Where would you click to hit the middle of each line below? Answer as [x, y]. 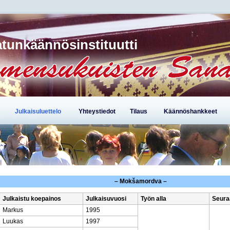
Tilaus [139, 111]
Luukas [13, 221]
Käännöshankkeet [190, 111]
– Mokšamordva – [141, 181]
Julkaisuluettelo [38, 111]
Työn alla [154, 199]
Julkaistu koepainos [32, 199]
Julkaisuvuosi [106, 199]
